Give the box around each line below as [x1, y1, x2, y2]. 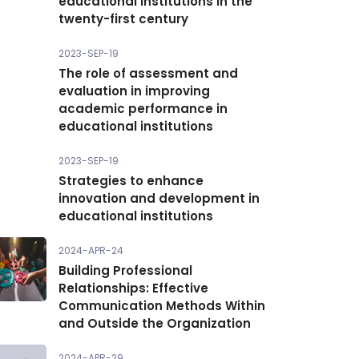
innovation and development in [58, 190, 260, 207]
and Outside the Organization [58, 315, 251, 332]
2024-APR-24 [58, 244, 123, 257]
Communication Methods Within [58, 297, 265, 314]
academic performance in [58, 100, 228, 117]
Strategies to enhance [58, 172, 204, 189]
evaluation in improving [58, 83, 210, 99]
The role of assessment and [58, 65, 238, 82]
